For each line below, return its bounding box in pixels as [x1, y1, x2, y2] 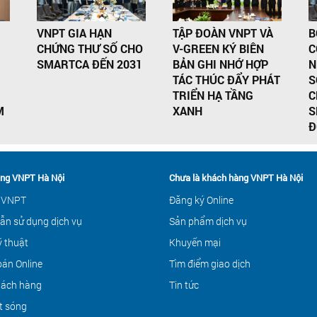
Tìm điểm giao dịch [169, 257, 250, 271]
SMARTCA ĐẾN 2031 [36, 57, 142, 72]
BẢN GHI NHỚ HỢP [172, 57, 268, 72]
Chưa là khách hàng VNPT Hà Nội [169, 171, 303, 185]
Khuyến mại [169, 236, 221, 250]
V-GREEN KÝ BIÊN [172, 41, 264, 57]
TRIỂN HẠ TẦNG [172, 88, 253, 103]
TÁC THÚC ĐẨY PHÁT [172, 72, 280, 88]
